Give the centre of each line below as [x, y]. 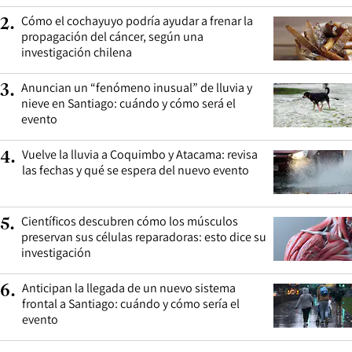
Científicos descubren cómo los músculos [130, 221]
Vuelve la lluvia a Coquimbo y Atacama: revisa [140, 154]
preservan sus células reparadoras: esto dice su [144, 236]
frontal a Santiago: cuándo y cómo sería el [131, 303]
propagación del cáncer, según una [112, 36]
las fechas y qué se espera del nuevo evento [136, 170]
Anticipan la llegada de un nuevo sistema [129, 288]
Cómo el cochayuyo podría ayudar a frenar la [137, 20]
